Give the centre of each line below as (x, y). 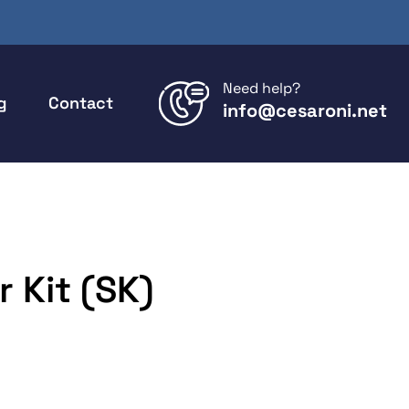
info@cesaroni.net (305, 110)
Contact (81, 103)
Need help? (262, 88)
